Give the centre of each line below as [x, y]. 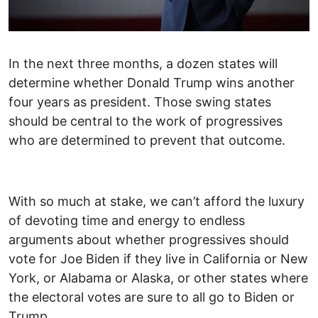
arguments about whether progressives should [149, 240]
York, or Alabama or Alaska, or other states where [158, 278]
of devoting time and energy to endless [127, 221]
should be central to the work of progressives [146, 121]
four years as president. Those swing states [140, 102]
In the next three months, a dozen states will [143, 64]
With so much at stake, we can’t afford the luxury [157, 202]
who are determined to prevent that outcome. [147, 141]
